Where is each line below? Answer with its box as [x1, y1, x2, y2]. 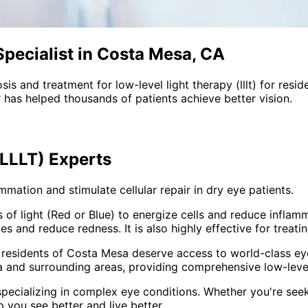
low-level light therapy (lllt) [115, 77, 256, 91]
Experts [45, 148, 111, 169]
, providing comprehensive [122, 259, 264, 274]
